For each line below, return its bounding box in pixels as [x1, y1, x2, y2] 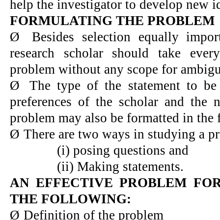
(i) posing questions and [57, 142, 189, 158]
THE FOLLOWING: [10, 191, 131, 206]
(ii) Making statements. [57, 159, 184, 174]
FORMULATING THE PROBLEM [10, 13, 215, 28]
